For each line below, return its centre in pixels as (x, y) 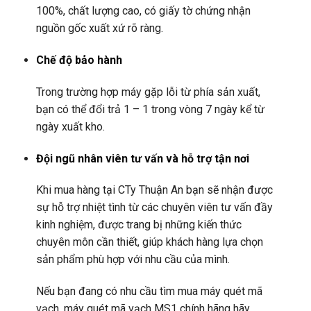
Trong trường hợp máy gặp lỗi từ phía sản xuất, (148, 92)
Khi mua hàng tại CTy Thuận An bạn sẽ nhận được (154, 190)
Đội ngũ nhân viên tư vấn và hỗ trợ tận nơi (142, 158)
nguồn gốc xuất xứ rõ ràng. (99, 28)
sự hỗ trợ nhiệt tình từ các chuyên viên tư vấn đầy (154, 208)
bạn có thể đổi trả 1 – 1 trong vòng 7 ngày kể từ (150, 109)
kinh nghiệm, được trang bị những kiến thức (138, 225)
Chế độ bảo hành (79, 60)
